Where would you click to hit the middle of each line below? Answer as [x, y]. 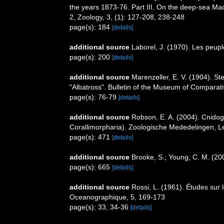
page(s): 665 [91, 167]
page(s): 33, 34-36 [100, 207]
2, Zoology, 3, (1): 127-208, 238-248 [127, 17]
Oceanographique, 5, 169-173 [117, 197]
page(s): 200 [91, 57]
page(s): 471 [91, 137]
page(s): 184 [91, 27]
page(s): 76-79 [94, 97]
